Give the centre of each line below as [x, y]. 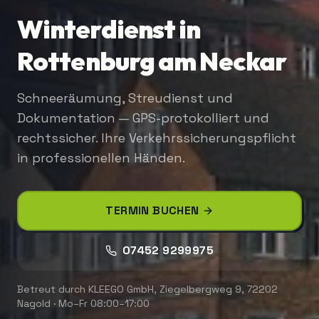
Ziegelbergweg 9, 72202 [219, 289]
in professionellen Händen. [101, 158]
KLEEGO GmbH [121, 289]
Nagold [34, 304]
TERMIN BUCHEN [152, 211]
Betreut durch [53, 289]
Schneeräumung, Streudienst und [125, 98]
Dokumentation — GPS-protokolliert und [143, 118]
